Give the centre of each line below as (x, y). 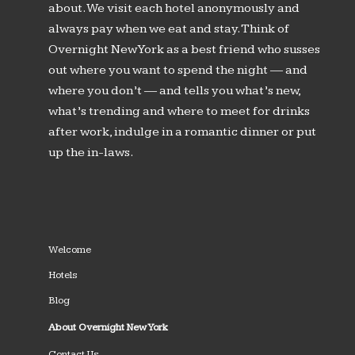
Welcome (69, 249)
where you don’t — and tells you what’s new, (174, 91)
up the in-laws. (90, 153)
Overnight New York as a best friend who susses (184, 50)
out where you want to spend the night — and (177, 71)
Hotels (63, 275)
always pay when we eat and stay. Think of (168, 29)
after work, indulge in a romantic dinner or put (182, 132)
